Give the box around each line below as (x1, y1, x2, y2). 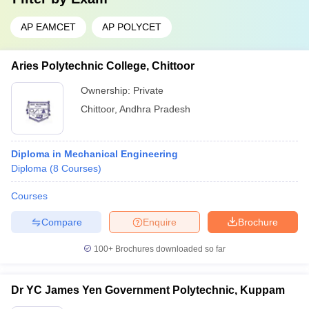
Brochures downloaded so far (113, 244, 226, 254)
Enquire (143, 216, 177, 228)
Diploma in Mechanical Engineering (11, 148, 178, 159)
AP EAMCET (21, 21, 76, 32)
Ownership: (81, 85, 133, 96)
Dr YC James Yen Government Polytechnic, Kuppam (11, 284, 285, 296)
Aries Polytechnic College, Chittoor (11, 60, 195, 72)
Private (133, 85, 163, 96)
